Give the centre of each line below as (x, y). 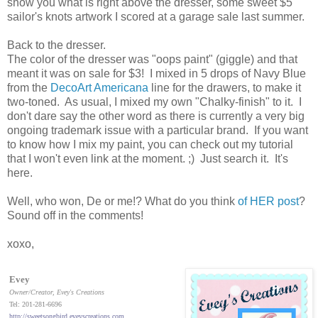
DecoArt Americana (99, 88)
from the (29, 88)
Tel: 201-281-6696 (35, 305)
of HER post (268, 202)
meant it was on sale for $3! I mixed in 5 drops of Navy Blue (157, 74)
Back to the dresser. (56, 45)
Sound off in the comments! (75, 216)
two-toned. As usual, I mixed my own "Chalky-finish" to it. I (154, 102)
